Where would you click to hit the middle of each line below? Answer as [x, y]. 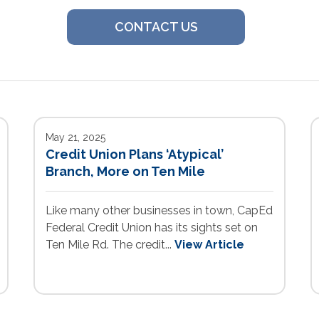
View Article [210, 245]
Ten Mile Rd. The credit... [110, 245]
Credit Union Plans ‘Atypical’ [135, 155]
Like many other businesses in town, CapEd [159, 211]
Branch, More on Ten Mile [126, 172]
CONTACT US [156, 27]
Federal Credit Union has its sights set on [152, 228]
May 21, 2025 [76, 138]
